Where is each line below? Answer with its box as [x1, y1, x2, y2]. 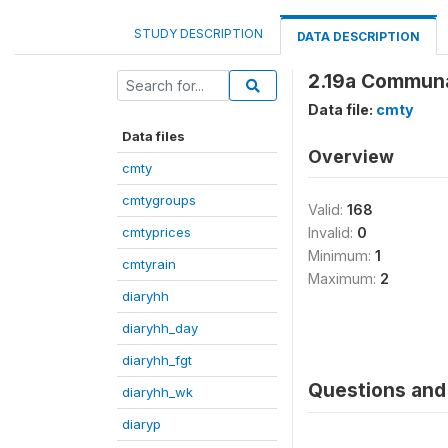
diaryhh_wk [122, 383, 193, 400]
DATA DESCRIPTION [297, 28, 420, 44]
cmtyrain [122, 255, 176, 272]
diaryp [122, 415, 161, 432]
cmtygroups [122, 191, 196, 208]
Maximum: [308, 269, 380, 287]
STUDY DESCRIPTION [134, 25, 263, 41]
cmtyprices [122, 223, 191, 240]
